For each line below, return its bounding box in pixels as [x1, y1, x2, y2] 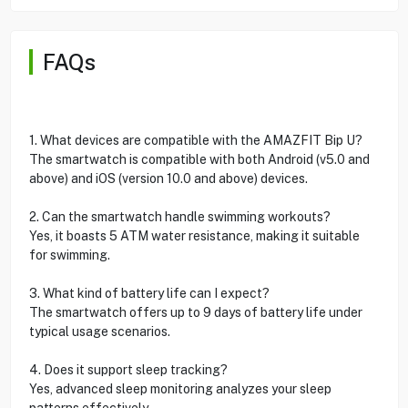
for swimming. [28, 247, 110, 262]
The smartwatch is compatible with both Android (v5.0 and [28, 151, 370, 167]
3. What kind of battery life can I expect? [28, 285, 270, 301]
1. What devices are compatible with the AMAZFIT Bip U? [28, 132, 362, 148]
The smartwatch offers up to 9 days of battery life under [28, 304, 362, 320]
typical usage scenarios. [28, 323, 170, 339]
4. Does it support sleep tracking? [28, 362, 228, 377]
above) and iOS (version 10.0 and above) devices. [28, 170, 308, 186]
